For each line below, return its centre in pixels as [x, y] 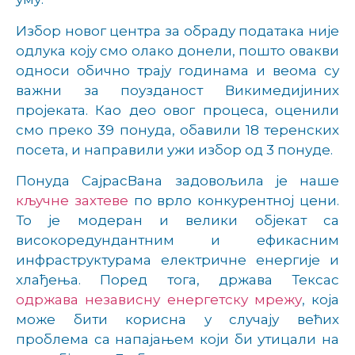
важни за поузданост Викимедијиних [177, 90]
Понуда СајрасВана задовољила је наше [177, 180]
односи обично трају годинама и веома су [177, 70]
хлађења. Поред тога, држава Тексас [177, 279]
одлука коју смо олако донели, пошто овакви [177, 50]
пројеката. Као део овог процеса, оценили [177, 110]
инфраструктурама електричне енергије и [177, 260]
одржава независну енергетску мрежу [159, 299]
